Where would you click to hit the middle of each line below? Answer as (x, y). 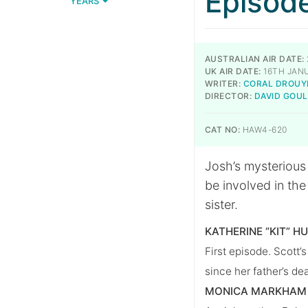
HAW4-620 (264, 130)
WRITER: (223, 84)
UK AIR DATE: (233, 71)
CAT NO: (223, 130)
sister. (221, 205)
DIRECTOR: (229, 96)
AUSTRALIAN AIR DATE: (255, 59)
